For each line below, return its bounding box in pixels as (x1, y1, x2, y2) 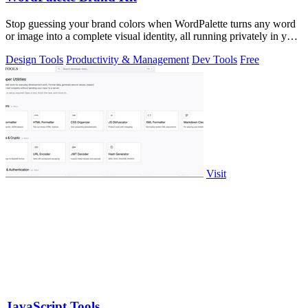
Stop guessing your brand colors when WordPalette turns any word (5, 17, 296, 30)
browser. (5, 42, 43, 54)
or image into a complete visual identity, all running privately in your (5, 30, 301, 42)
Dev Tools (192, 53, 237, 65)
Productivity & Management (66, 53, 189, 65)
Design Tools (5, 53, 63, 65)
